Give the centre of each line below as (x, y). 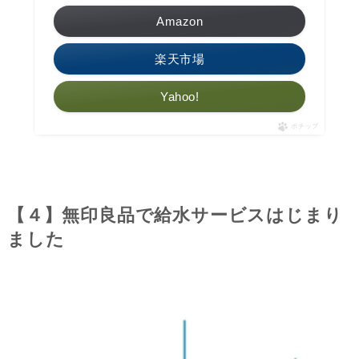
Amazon (179, 21)
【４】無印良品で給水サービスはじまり (175, 215)
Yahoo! (179, 96)
